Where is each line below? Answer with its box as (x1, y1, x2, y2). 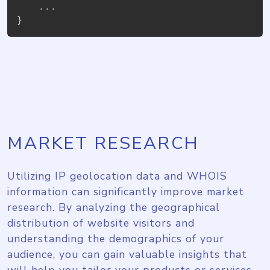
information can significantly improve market (7, 184, 244, 199)
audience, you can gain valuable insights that (7, 246, 247, 262)
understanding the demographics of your (7, 231, 224, 246)
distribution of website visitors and (7, 215, 195, 230)
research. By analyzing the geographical (7, 199, 220, 215)
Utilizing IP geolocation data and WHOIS (7, 168, 227, 183)
